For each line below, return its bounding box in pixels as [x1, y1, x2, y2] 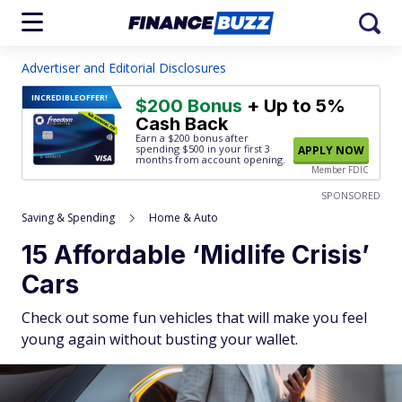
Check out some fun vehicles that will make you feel [22, 308, 367, 328]
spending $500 [135, 142, 205, 155]
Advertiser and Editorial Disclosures [22, 59, 226, 76]
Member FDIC [311, 163, 369, 176]
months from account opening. [135, 153, 285, 166]
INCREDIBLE [31, 92, 79, 103]
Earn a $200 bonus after [135, 131, 249, 144]
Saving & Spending [22, 210, 115, 225]
